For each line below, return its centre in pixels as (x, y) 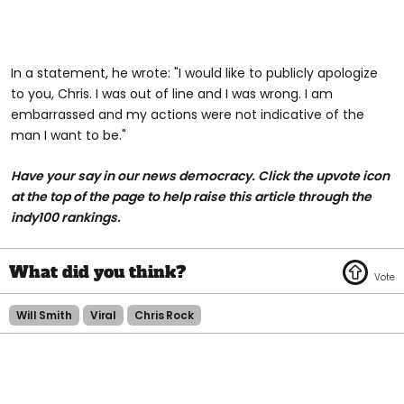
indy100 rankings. (66, 217)
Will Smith (44, 315)
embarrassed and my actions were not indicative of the (188, 114)
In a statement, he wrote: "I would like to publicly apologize (194, 73)
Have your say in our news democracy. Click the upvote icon (200, 175)
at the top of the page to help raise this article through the (191, 196)
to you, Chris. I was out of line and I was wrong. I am (172, 93)
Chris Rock (165, 315)
